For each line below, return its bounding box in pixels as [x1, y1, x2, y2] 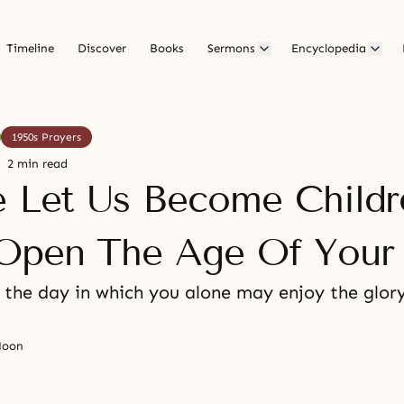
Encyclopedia [291, 41, 366, 56]
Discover [78, 41, 126, 56]
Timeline [6, 41, 54, 56]
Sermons [207, 41, 255, 56]
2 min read [7, 157, 68, 171]
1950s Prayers [12, 131, 81, 143]
